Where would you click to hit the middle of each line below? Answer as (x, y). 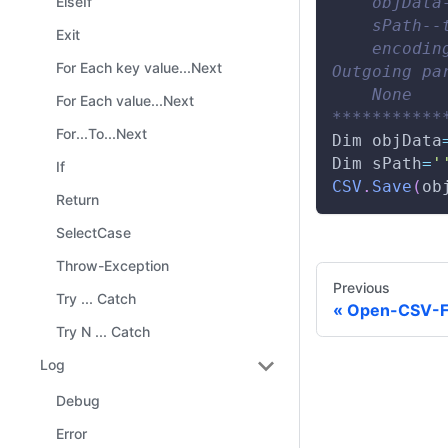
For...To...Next (101, 133)
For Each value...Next (125, 100)
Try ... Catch (96, 298)
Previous (361, 287)
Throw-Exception (112, 265)
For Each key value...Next (139, 67)
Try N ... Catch (103, 331)
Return (77, 199)
